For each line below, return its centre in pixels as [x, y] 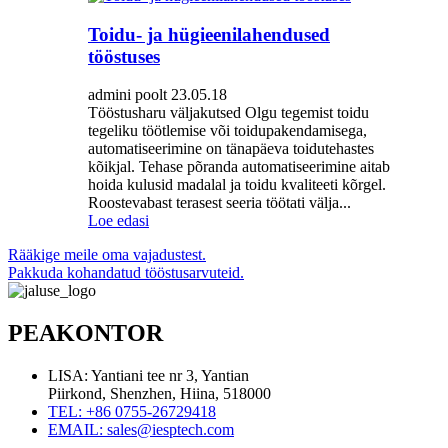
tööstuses [124, 56]
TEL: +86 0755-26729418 [132, 412]
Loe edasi [118, 221]
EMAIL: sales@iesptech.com [141, 430]
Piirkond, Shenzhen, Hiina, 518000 [159, 394]
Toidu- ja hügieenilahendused [209, 34]
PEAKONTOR [85, 333]
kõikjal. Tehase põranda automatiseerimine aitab [239, 167]
